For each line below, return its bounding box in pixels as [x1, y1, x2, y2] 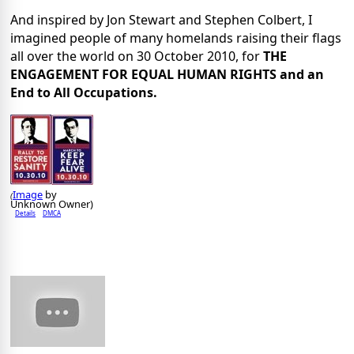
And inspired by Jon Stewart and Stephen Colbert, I [10, 11, 312, 29]
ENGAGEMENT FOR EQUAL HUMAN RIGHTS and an [10, 66, 324, 84]
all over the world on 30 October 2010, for [10, 47, 263, 66]
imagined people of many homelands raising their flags [10, 29, 341, 47]
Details [15, 208, 36, 217]
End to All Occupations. [10, 84, 157, 102]
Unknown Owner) [10, 196, 93, 211]
